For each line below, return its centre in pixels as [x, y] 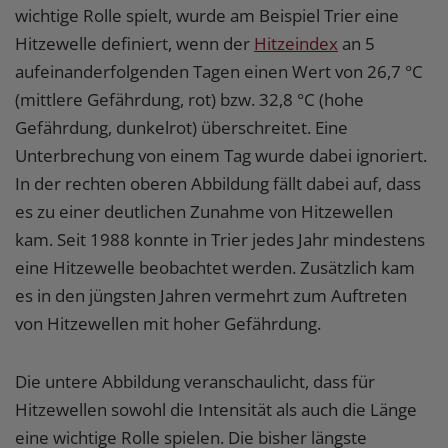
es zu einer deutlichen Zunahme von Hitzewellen [204, 211]
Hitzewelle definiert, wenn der [134, 43]
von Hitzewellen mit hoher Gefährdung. [170, 323]
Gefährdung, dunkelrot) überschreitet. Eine [181, 127]
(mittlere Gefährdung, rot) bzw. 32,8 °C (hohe [189, 99]
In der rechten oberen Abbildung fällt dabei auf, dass [218, 183]
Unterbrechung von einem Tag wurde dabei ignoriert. [221, 155]
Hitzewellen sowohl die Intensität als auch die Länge [216, 409]
